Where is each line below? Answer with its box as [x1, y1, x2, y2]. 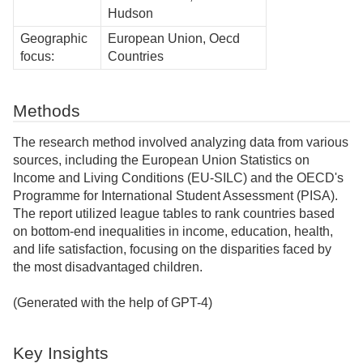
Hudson [108, 6, 153, 20]
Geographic [20, 31, 88, 45]
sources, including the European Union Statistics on [13, 152, 310, 167]
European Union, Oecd [108, 31, 240, 45]
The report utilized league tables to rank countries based [13, 206, 335, 220]
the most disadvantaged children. [13, 259, 203, 274]
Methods [13, 100, 80, 120]
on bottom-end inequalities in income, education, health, [13, 224, 333, 238]
